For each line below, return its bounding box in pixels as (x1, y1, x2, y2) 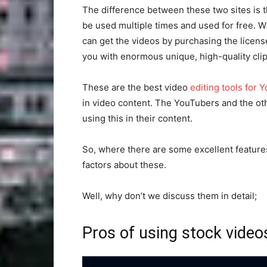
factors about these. (82, 159, 166, 170)
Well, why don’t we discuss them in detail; (82, 190, 257, 201)
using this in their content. (82, 112, 193, 124)
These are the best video (82, 81, 190, 93)
